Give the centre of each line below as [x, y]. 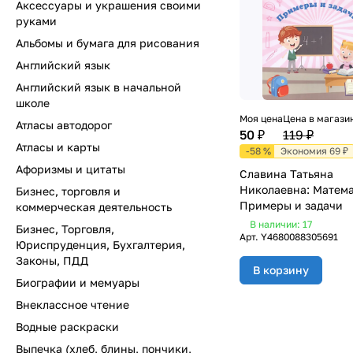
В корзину [281, 270]
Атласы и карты [58, 147]
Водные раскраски [67, 327]
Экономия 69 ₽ [314, 151]
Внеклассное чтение [72, 305]
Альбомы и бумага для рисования [108, 43]
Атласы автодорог [64, 125]
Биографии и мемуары [78, 282]
